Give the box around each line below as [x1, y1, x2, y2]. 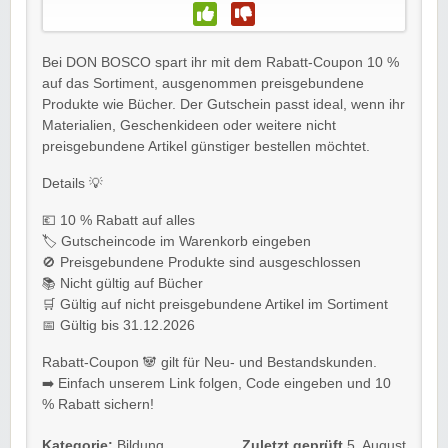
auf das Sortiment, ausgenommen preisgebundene [42, 75, 364, 91]
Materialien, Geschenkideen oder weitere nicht [42, 117, 336, 133]
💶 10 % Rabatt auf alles [42, 212, 195, 228]
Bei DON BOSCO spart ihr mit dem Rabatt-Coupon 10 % [42, 54, 399, 70]
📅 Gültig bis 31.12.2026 [42, 317, 195, 333]
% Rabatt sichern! [42, 396, 154, 412]
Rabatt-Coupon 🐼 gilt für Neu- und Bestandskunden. [42, 354, 377, 370]
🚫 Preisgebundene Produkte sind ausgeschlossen [42, 254, 361, 270]
